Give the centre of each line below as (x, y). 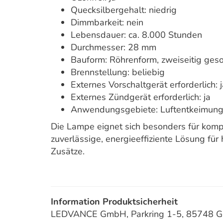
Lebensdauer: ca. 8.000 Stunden (136, 35)
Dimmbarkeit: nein (107, 22)
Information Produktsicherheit (114, 202)
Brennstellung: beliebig (118, 72)
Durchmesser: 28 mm (113, 47)
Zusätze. (68, 151)
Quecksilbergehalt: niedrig (124, 10)
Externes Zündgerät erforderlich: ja (141, 97)
